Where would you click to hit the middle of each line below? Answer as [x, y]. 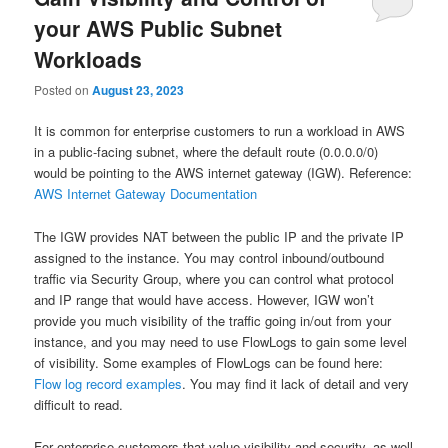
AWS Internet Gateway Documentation [146, 194]
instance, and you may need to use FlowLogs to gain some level [221, 341]
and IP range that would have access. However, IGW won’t [204, 299]
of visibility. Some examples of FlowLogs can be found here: [209, 362]
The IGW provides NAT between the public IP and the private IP [219, 236]
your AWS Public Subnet [158, 27]
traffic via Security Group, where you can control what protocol [214, 278]
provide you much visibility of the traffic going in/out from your [213, 320]
